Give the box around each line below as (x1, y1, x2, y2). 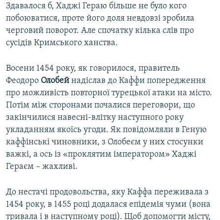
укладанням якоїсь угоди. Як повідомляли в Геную (6, 125, 207, 135)
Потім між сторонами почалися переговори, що (6, 100, 195, 110)
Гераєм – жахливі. (6, 162, 78, 171)
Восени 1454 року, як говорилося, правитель (6, 63, 180, 73)
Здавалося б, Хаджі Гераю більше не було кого (6, 1, 187, 11)
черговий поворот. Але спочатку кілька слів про (6, 26, 194, 35)
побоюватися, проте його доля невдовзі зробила (6, 13, 194, 23)
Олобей (41, 76, 69, 85)
